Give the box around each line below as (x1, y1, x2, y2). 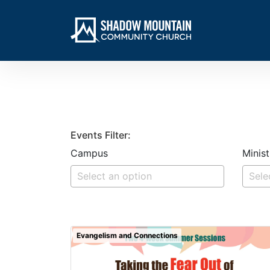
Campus (71, 147, 108, 159)
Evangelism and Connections (77, 231, 178, 240)
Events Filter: (71, 129, 131, 141)
